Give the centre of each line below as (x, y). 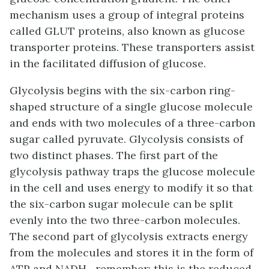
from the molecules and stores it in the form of (131, 252)
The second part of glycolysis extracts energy (129, 236)
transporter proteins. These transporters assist (132, 47)
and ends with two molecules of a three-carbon (132, 122)
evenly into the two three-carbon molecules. (125, 220)
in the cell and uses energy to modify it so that (131, 187)
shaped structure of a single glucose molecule (131, 106)
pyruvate (101, 139)
